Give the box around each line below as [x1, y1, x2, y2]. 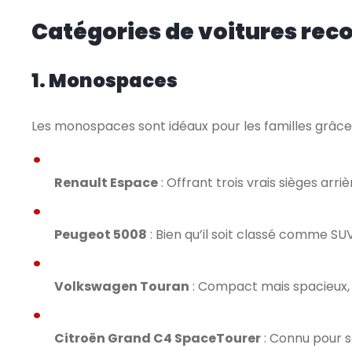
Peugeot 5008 [54, 225, 147, 244]
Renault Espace [54, 174, 158, 192]
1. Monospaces [31, 68, 178, 93]
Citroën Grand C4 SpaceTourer [54, 329, 261, 347]
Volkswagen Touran [54, 277, 189, 295]
